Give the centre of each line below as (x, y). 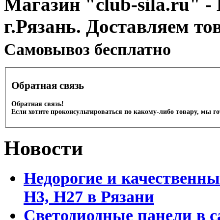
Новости (43, 149)
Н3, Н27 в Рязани (89, 196)
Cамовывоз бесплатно (87, 50)
